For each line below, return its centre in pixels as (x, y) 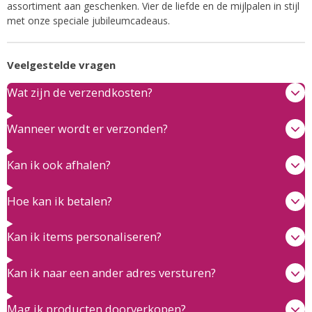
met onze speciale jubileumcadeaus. (88, 20)
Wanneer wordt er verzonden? (87, 128)
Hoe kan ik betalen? (60, 201)
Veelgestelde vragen (61, 64)
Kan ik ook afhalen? (59, 164)
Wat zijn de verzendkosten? (80, 92)
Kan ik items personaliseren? (84, 237)
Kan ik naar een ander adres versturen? (111, 273)
